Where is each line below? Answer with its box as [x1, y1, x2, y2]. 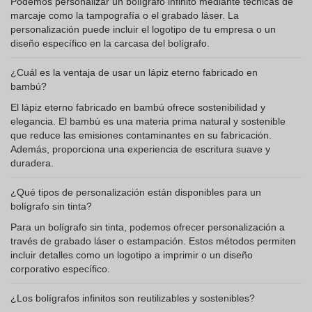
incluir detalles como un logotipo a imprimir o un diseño [10, 249, 253, 260]
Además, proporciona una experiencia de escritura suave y [10, 143, 270, 155]
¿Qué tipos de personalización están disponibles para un [10, 187, 261, 198]
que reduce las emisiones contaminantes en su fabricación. [10, 130, 272, 141]
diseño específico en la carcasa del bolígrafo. [10, 38, 210, 49]
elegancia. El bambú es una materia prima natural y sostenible [10, 116, 286, 127]
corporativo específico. [10, 263, 110, 274]
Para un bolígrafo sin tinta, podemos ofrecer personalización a [10, 221, 285, 233]
